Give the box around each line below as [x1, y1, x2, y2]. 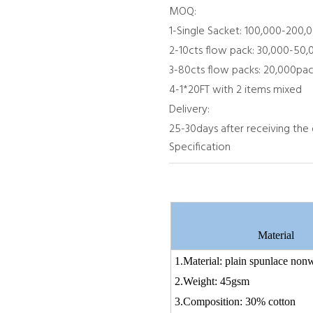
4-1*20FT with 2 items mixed [169, 81, 302, 100]
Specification [169, 138, 231, 157]
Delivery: [169, 101, 210, 119]
